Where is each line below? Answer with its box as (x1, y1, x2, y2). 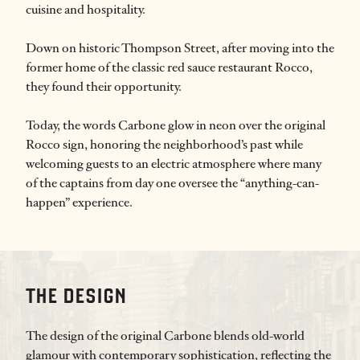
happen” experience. (26, 194, 133, 210)
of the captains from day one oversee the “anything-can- (26, 175, 319, 190)
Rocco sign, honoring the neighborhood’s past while (26, 137, 303, 152)
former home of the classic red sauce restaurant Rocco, (26, 59, 313, 75)
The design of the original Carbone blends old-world (26, 328, 305, 343)
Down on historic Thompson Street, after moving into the (26, 40, 334, 55)
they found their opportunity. (26, 79, 182, 94)
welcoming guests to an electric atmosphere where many (26, 156, 321, 171)
